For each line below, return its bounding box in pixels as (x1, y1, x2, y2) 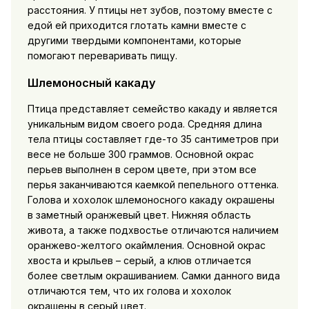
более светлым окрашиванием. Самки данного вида (27, 270, 280, 282)
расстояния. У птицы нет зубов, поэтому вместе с (27, 4, 272, 17)
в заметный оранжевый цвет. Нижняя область (27, 209, 251, 221)
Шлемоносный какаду (27, 75, 156, 90)
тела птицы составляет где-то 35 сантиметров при (27, 133, 279, 146)
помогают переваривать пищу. (27, 50, 177, 62)
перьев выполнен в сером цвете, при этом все (27, 163, 257, 176)
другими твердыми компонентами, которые (27, 34, 241, 47)
